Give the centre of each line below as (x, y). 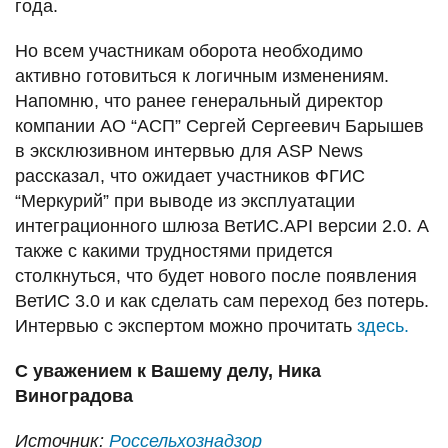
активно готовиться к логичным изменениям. (202, 75)
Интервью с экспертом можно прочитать (186, 325)
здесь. (383, 325)
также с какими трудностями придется (174, 250)
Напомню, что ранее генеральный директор (199, 100)
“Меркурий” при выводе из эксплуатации (185, 200)
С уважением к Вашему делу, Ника (168, 370)
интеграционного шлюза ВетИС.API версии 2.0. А (222, 225)
